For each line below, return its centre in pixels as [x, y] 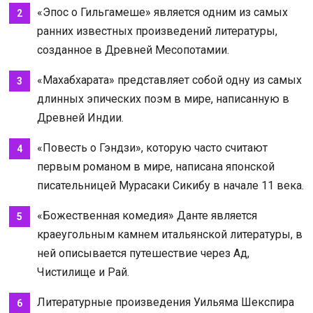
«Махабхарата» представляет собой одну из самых [169, 80]
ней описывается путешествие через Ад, [143, 253]
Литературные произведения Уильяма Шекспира [165, 302]
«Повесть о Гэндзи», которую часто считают [152, 147]
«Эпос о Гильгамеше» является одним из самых [162, 12]
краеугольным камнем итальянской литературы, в [169, 234]
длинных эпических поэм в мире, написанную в [163, 99]
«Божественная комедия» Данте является [147, 215]
